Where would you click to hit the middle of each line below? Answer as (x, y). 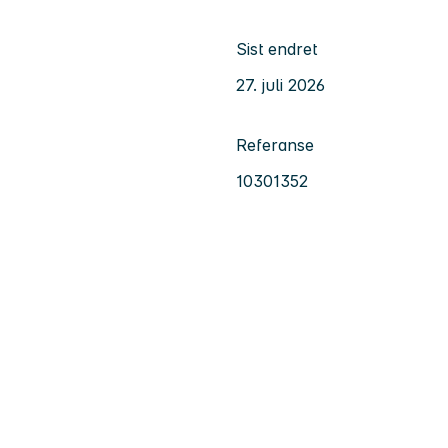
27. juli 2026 (280, 84)
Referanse (275, 144)
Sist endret (276, 48)
